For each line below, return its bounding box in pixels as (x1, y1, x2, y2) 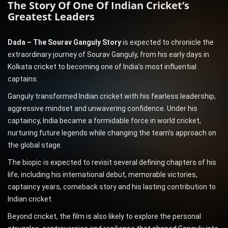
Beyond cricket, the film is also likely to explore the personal (8, 212, 201, 221)
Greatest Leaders (8, 10, 95, 24)
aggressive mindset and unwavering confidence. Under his (8, 104, 197, 113)
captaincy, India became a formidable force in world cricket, (8, 117, 201, 125)
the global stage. (8, 141, 62, 150)
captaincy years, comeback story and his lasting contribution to (8, 183, 216, 191)
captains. (8, 75, 38, 83)
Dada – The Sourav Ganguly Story (8, 38, 121, 47)
